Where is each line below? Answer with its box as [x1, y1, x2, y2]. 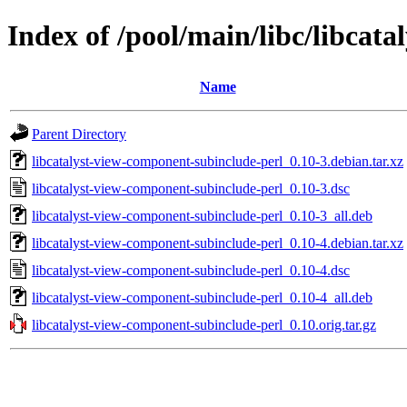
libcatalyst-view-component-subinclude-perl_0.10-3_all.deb [32, 207, 372, 223]
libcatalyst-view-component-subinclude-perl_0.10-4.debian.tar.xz [32, 234, 403, 251]
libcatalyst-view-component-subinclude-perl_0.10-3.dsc [32, 180, 350, 196]
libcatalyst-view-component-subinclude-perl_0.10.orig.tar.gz [32, 316, 376, 333]
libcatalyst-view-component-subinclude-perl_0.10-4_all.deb [32, 289, 372, 305]
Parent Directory [32, 125, 126, 142]
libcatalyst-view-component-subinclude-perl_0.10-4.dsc [32, 262, 350, 278]
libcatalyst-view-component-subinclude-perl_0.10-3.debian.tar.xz [32, 153, 403, 169]
